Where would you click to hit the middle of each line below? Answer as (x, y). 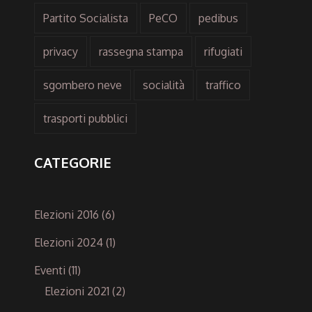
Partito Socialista (86, 18)
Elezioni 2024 (69, 242)
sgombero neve (83, 85)
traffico (223, 85)
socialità (164, 85)
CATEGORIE (73, 162)
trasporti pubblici (85, 118)
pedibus (218, 18)
